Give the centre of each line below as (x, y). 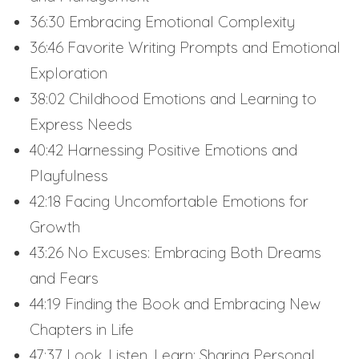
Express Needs (81, 125)
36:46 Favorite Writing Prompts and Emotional (186, 48)
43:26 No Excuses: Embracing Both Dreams (176, 253)
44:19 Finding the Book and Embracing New (175, 304)
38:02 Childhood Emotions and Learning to (173, 99)
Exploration (69, 73)
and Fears (65, 278)
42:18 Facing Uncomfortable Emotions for (169, 202)
